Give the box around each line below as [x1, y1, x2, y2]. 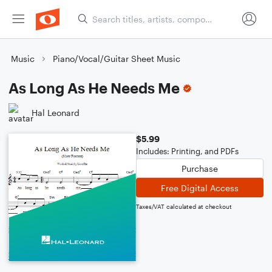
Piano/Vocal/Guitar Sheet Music [53, 53, 180, 64]
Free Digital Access [161, 182, 239, 193]
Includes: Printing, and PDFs [136, 146, 239, 156]
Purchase [182, 163, 218, 174]
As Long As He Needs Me [8, 79, 180, 97]
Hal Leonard [32, 107, 80, 118]
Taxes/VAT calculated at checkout [136, 203, 232, 210]
